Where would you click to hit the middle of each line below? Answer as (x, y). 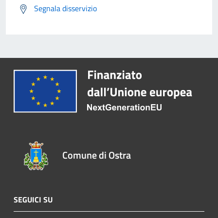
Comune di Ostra (97, 155)
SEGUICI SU (33, 199)
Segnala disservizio (65, 9)
